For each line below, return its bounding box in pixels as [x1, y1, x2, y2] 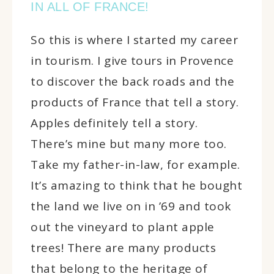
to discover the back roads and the [31, 73, 234, 89]
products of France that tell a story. [31, 94, 239, 110]
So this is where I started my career [31, 31, 238, 48]
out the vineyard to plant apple [31, 218, 215, 235]
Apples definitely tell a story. [31, 114, 198, 131]
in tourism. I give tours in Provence [31, 52, 234, 68]
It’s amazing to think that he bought [31, 177, 242, 193]
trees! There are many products [31, 239, 216, 256]
